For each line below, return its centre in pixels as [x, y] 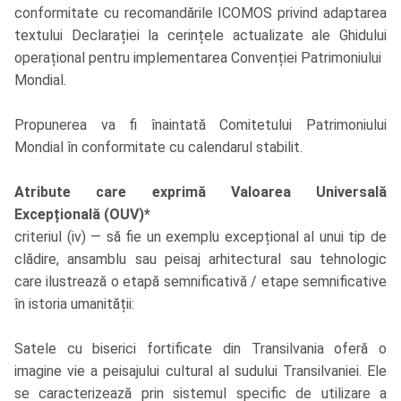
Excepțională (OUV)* [82, 215]
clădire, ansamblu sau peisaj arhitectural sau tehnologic [200, 260]
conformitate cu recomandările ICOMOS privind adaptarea [200, 13]
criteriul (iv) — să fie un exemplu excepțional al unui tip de [200, 237]
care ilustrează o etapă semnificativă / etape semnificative [200, 282]
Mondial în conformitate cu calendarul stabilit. [158, 148]
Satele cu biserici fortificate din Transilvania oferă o [200, 349]
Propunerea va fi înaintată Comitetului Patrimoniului [200, 125]
